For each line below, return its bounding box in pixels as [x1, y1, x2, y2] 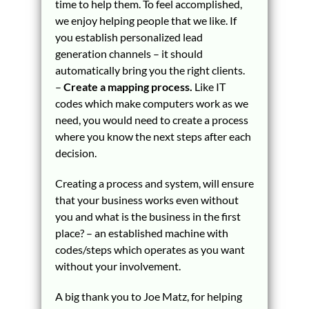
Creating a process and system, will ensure [54, 177, 254, 190]
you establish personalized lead [54, 30, 203, 43]
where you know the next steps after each [54, 130, 251, 143]
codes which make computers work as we [54, 97, 248, 110]
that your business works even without [54, 193, 239, 206]
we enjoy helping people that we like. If [54, 14, 237, 27]
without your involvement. [54, 259, 181, 272]
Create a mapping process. [63, 80, 192, 93]
